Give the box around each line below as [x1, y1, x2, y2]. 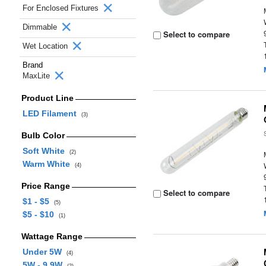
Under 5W [22, 247, 66, 256]
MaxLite [23, 71, 52, 80]
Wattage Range [21, 232, 83, 241]
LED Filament [22, 109, 81, 118]
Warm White [22, 159, 75, 169]
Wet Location [23, 42, 70, 50]
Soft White [22, 146, 69, 156]
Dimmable [23, 23, 59, 31]
